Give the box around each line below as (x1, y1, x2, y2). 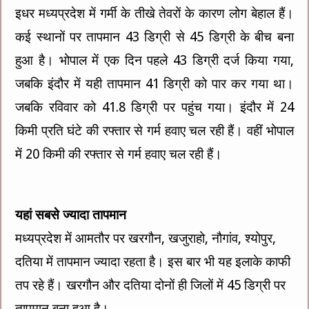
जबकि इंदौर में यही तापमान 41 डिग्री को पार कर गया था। (15, 75, 294, 92)
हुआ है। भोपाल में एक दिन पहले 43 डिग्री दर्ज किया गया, (15, 52, 294, 68)
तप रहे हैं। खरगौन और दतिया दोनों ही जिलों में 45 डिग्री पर (15, 277, 286, 293)
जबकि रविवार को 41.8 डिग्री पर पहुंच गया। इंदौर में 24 (15, 99, 294, 115)
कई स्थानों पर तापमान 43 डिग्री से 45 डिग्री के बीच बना (15, 28, 294, 45)
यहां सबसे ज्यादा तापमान (15, 206, 127, 223)
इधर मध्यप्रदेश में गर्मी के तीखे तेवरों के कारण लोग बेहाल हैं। (15, 5, 294, 21)
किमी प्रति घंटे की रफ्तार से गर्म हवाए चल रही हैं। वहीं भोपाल (15, 122, 294, 139)
